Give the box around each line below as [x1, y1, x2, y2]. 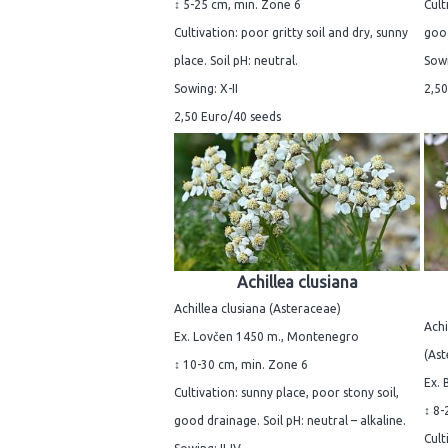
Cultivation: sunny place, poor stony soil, [174, 385, 399, 399]
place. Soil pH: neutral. [174, 54, 298, 68]
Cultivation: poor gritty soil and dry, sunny [174, 26, 408, 40]
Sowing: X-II [174, 82, 238, 96]
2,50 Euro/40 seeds [174, 110, 281, 124]
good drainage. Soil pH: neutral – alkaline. [174, 413, 406, 427]
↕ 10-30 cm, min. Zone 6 [174, 357, 308, 371]
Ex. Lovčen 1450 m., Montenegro [174, 329, 359, 343]
